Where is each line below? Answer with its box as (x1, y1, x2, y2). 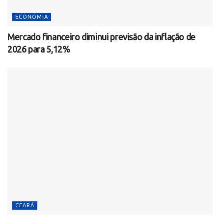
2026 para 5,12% (7, 44, 70, 55)
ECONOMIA (15, 14, 48, 20)
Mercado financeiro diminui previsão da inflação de (7, 32, 196, 42)
